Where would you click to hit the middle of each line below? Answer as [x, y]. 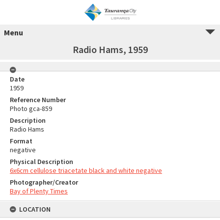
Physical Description [41, 162]
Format [21, 141]
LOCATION [35, 209]
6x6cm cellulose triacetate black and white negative [86, 170]
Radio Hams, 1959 [110, 49]
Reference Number [38, 100]
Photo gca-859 [31, 109]
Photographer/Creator [44, 182]
